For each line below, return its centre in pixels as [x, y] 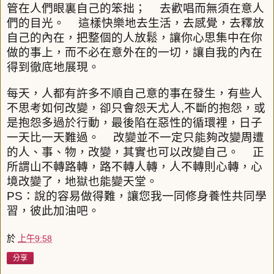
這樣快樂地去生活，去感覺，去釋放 [171, 23]
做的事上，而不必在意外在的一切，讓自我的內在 [135, 53]
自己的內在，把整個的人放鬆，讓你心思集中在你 [135, 38]
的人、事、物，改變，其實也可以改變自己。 [123, 152]
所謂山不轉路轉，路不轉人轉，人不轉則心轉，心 [135, 167]
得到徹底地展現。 [53, 67]
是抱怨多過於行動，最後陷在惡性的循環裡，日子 [135, 123]
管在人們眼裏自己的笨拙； [76, 9]
